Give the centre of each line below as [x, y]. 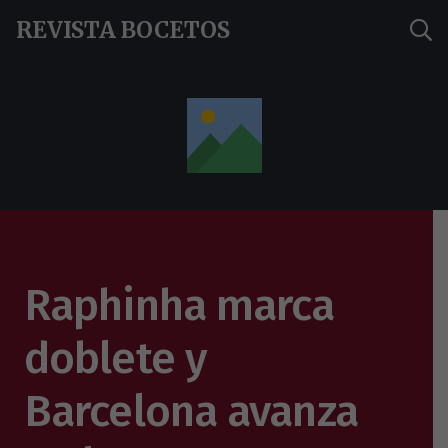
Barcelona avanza [191, 410]
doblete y [115, 357]
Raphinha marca [179, 304]
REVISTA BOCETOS [123, 29]
